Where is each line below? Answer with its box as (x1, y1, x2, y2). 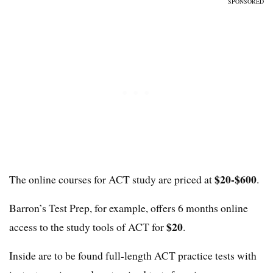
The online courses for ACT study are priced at (9, 172, 214, 187)
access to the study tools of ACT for (9, 219, 166, 235)
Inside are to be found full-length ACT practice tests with (9, 248, 257, 263)
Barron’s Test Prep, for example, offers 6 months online (9, 200, 248, 216)
